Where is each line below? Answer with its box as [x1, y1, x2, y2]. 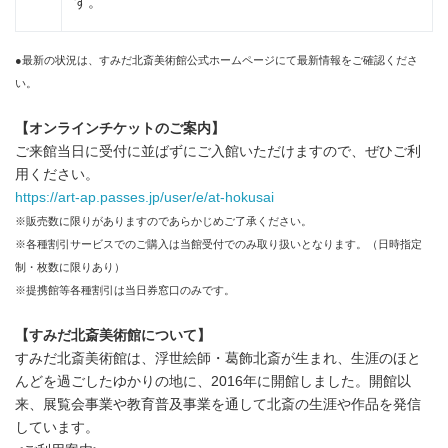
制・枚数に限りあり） [15, 261, 125, 274]
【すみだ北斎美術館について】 [15, 328, 211, 344]
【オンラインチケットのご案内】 [15, 121, 225, 137]
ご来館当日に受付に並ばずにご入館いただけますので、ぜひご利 [15, 144, 421, 160]
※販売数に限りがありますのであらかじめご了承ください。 [15, 215, 312, 228]
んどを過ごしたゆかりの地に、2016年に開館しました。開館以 [15, 374, 411, 390]
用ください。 [15, 167, 99, 183]
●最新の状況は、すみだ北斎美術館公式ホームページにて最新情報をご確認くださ [15, 54, 418, 67]
